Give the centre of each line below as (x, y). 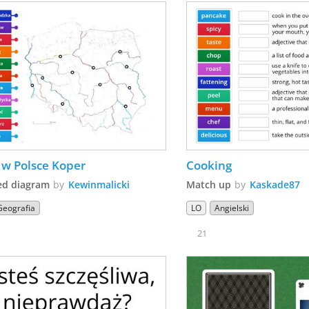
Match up (209, 184)
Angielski (232, 208)
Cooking (209, 165)
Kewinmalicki (99, 184)
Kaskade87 (275, 184)
